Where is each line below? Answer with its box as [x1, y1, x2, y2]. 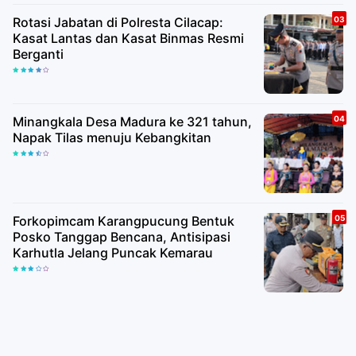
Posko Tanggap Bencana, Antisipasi [13, 228, 230, 245]
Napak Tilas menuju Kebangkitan [13, 129, 211, 145]
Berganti [13, 45, 64, 62]
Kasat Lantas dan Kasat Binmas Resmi [13, 29, 244, 46]
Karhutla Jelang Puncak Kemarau [13, 244, 213, 261]
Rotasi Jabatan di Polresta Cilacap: [13, 14, 223, 30]
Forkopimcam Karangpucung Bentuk [13, 212, 234, 229]
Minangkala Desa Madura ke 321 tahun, [13, 113, 252, 130]
